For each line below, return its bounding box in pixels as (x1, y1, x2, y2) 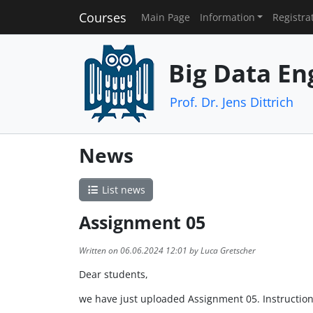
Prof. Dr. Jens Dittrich (169, 94, 293, 110)
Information (199, 10, 255, 24)
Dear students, (78, 268, 148, 282)
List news (99, 183, 145, 196)
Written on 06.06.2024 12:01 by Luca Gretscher (78, 245, 256, 257)
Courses (78, 8, 126, 26)
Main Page (140, 10, 190, 24)
